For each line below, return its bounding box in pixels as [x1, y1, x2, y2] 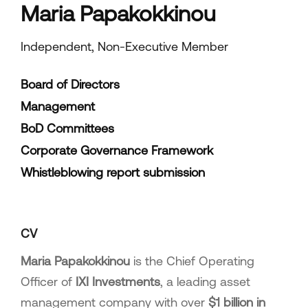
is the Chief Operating [130, 254, 254, 267]
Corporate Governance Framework [21, 143, 213, 157]
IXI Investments [76, 274, 160, 288]
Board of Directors [21, 77, 120, 91]
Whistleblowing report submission [21, 165, 205, 179]
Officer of [21, 274, 76, 288]
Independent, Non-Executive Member [21, 39, 228, 53]
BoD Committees [21, 121, 114, 135]
